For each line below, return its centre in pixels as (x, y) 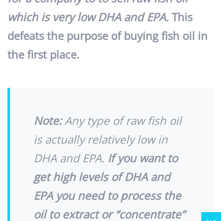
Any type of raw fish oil (122, 121)
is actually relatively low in (101, 140)
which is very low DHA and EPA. (88, 17)
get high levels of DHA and (102, 177)
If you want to (143, 158)
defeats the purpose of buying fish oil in (108, 36)
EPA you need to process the (107, 196)
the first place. (43, 55)
